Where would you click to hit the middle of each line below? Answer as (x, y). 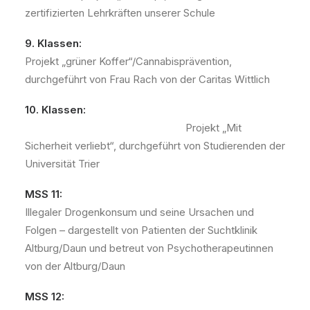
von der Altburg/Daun (75, 266)
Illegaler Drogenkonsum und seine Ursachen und (139, 212)
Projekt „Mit (133, 128)
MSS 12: (45, 297)
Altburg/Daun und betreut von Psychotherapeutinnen (149, 248)
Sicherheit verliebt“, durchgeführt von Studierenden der (155, 146)
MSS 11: (44, 194)
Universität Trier (62, 164)
